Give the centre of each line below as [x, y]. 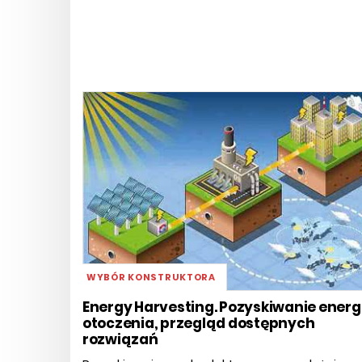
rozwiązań [120, 340]
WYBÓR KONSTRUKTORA [151, 278]
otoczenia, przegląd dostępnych [199, 324]
